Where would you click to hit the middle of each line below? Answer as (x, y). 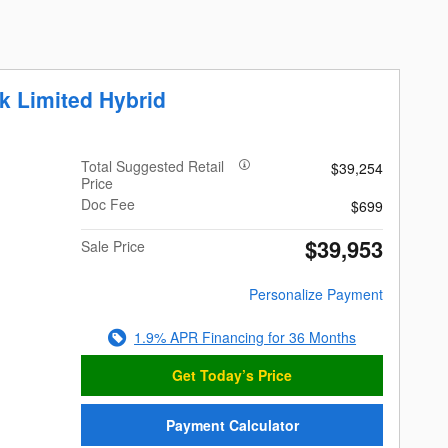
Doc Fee (108, 203)
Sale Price (113, 245)
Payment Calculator (232, 424)
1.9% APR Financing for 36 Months (245, 336)
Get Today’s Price (232, 375)
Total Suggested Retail (153, 165)
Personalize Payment (315, 293)
